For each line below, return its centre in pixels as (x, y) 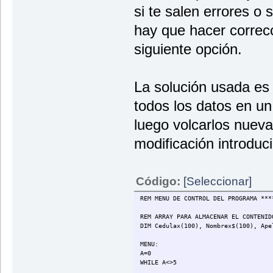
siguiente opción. (188, 49)
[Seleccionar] (217, 181)
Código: (159, 181)
